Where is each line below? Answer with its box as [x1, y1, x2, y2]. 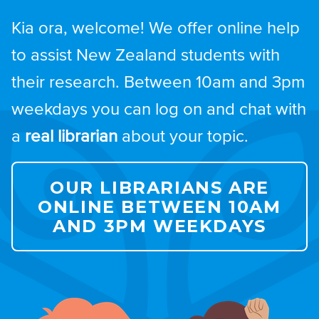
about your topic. [117, 126, 249, 147]
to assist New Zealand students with [11, 45, 280, 66]
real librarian [25, 126, 117, 147]
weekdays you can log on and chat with [11, 99, 306, 120]
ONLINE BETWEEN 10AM [38, 196, 281, 217]
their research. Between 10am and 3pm [11, 72, 305, 93]
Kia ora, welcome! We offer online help [11, 18, 300, 39]
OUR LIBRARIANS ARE [50, 177, 269, 198]
